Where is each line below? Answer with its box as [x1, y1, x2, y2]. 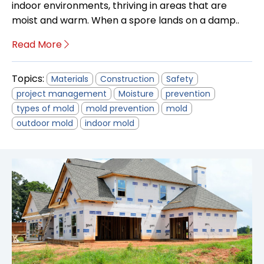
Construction [100, 73, 154, 85]
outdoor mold [16, 117, 73, 130]
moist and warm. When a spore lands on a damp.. [12, 14, 239, 28]
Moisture [118, 88, 154, 100]
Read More [12, 38, 64, 52]
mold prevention [86, 103, 154, 115]
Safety [166, 73, 193, 85]
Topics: [12, 72, 47, 86]
